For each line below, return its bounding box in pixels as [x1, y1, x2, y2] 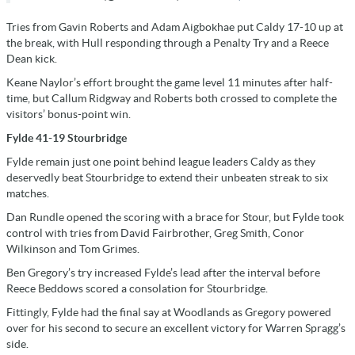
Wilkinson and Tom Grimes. [6, 242, 139, 256]
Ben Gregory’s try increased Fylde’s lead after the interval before [6, 266, 320, 280]
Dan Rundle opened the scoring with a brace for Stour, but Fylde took [6, 211, 344, 224]
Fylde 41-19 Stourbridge [6, 132, 127, 145]
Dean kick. [6, 52, 57, 66]
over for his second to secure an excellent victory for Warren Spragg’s [6, 322, 345, 335]
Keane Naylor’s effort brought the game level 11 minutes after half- [6, 76, 333, 90]
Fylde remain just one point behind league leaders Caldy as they [6, 155, 315, 169]
